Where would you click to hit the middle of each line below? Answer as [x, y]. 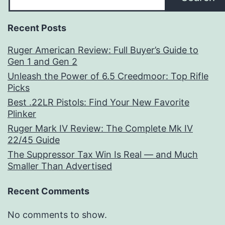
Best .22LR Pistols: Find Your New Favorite [98, 102]
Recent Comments [48, 191]
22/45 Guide [34, 140]
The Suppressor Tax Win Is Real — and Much [103, 155]
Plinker [22, 114]
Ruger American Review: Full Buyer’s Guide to [103, 50]
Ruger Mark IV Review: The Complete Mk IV [100, 129]
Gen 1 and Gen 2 [42, 62]
